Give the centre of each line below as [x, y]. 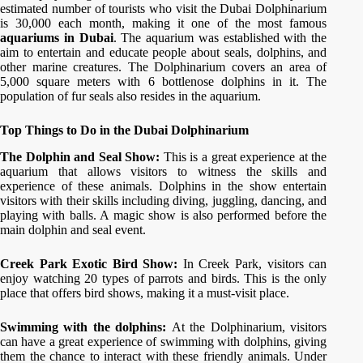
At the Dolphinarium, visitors [249, 327]
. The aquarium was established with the [220, 38]
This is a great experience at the [245, 156]
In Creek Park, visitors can [255, 263]
